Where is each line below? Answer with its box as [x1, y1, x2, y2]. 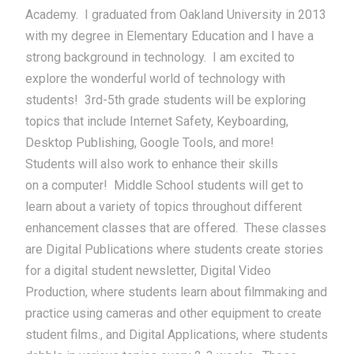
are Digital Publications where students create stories [25, 242, 324, 258]
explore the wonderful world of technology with [25, 71, 286, 87]
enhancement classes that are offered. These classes [25, 220, 327, 236]
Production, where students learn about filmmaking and [25, 284, 328, 300]
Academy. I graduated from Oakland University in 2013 [25, 7, 327, 23]
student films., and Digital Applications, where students [25, 327, 329, 343]
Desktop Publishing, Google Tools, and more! [25, 135, 278, 151]
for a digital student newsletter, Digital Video [25, 263, 272, 279]
